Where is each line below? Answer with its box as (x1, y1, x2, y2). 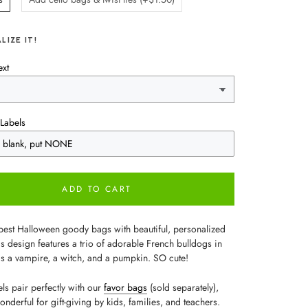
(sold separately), (147, 280, 219, 295)
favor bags (104, 280, 147, 295)
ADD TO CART (62, 183, 132, 195)
